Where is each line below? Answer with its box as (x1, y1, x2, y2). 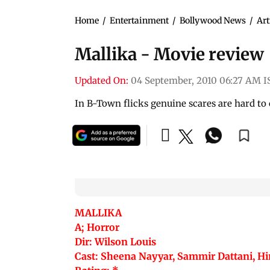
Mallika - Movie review (75, 43, 264, 65)
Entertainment (110, 14, 169, 26)
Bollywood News (180, 14, 246, 26)
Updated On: (75, 74, 128, 86)
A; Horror (75, 221, 119, 233)
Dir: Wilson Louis (75, 235, 156, 248)
